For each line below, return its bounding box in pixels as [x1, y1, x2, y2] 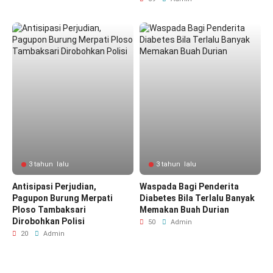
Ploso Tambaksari [12, 205, 86, 214]
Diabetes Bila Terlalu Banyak [140, 193, 255, 203]
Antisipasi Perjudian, [12, 182, 96, 191]
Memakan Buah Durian [140, 205, 229, 214]
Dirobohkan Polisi [12, 216, 87, 226]
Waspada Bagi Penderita [140, 182, 239, 191]
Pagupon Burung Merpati [12, 193, 113, 203]
